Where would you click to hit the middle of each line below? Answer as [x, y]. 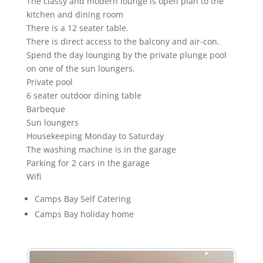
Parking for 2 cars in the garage [88, 163]
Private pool [49, 82]
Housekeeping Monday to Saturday [95, 136]
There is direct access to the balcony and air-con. [123, 41]
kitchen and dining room [75, 14]
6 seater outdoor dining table [84, 95]
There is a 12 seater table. [77, 28]
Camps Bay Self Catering [82, 198]
